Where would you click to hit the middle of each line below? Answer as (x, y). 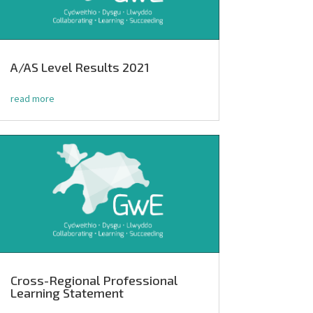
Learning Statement (67, 293)
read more (32, 99)
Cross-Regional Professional (94, 281)
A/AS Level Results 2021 (80, 67)
